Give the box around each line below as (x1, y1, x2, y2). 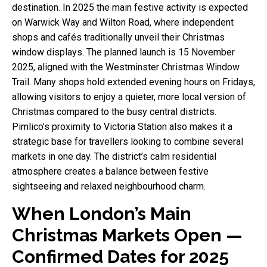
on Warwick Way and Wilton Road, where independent (12, 16, 234, 28)
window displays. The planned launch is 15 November (12, 46, 235, 58)
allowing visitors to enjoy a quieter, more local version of (12, 91, 246, 103)
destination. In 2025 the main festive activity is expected (12, 1, 248, 13)
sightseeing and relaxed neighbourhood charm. (12, 180, 206, 192)
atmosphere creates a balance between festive (12, 165, 209, 177)
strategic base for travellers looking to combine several (12, 135, 243, 147)
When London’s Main (12, 203, 191, 224)
